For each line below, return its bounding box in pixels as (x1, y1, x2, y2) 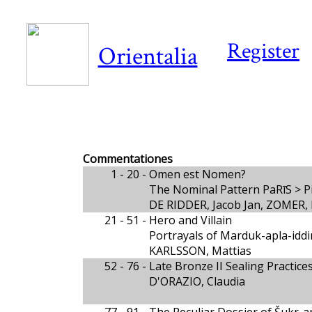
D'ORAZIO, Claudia (148, 274, 245, 289)
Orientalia (97, 40, 198, 73)
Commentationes (82, 151, 173, 166)
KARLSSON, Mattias (148, 243, 251, 258)
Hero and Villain (148, 212, 232, 228)
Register (227, 37, 299, 65)
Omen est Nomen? (148, 166, 246, 182)
